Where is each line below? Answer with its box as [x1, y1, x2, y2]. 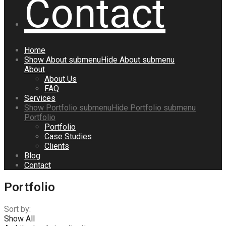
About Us [44, 74, 77, 84]
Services [24, 93, 55, 103]
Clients [44, 141, 69, 151]
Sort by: [4, 204, 31, 214]
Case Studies [44, 132, 92, 142]
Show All [4, 214, 35, 224]
